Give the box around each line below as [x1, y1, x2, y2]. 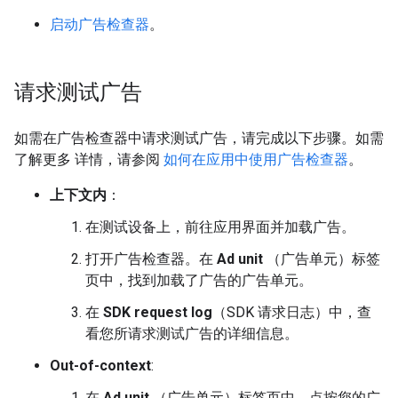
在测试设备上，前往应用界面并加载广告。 [85, 219, 355, 235]
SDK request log [103, 304, 212, 321]
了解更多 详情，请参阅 [14, 151, 163, 168]
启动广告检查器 [50, 16, 149, 33]
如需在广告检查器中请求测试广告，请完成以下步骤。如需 [14, 130, 384, 147]
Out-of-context [50, 357, 151, 374]
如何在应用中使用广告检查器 [163, 151, 348, 168]
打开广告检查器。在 [85, 251, 217, 267]
